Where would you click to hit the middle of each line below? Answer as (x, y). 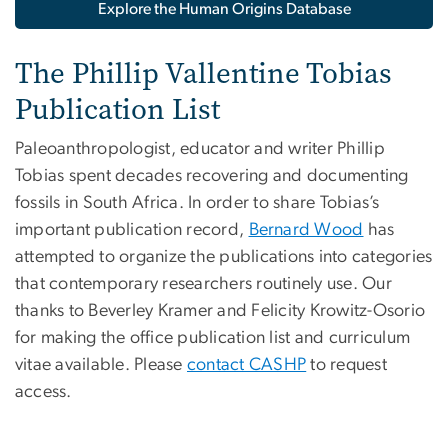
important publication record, (132, 230)
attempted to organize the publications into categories (224, 257)
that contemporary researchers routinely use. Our (203, 284)
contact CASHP (247, 365)
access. (43, 392)
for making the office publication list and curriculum (213, 338)
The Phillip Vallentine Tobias (203, 74)
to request (346, 365)
